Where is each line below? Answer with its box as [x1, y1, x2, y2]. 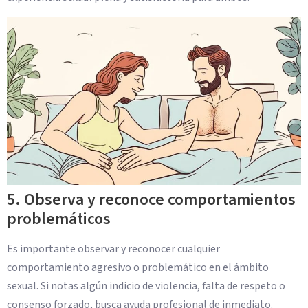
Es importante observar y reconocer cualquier [7, 241, 220, 256]
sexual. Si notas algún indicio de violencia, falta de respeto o [7, 278, 285, 294]
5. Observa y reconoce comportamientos [7, 187, 296, 212]
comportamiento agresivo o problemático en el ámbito [7, 259, 269, 275]
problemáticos [7, 206, 111, 231]
